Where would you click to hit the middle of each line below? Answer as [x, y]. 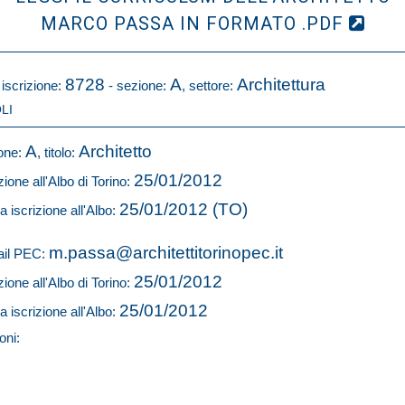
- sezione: [137, 85]
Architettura [281, 85]
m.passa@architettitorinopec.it [166, 253]
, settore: [209, 85]
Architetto [115, 151]
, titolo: [58, 152]
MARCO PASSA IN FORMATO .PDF [194, 24]
